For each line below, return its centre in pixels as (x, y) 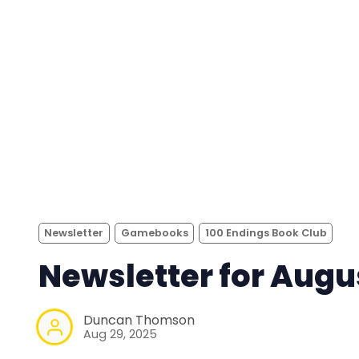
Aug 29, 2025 (120, 334)
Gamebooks (154, 232)
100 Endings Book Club (266, 232)
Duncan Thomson (139, 320)
